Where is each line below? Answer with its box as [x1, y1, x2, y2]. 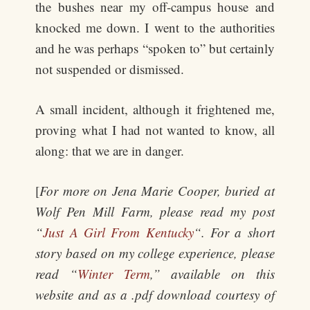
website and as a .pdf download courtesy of [35, 286, 275, 303]
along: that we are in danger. [35, 142, 185, 159]
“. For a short [193, 224, 275, 241]
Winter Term [77, 265, 150, 282]
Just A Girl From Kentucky [43, 224, 194, 241]
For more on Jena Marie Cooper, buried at [39, 182, 275, 199]
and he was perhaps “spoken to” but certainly [35, 39, 275, 57]
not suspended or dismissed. [35, 60, 185, 77]
